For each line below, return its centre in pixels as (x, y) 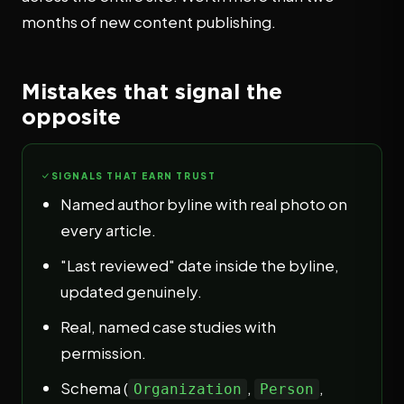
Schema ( (94, 388)
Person (287, 389)
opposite (71, 116)
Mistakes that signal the (152, 91)
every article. (108, 230)
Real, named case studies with (168, 326)
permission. (103, 353)
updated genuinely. (131, 291)
